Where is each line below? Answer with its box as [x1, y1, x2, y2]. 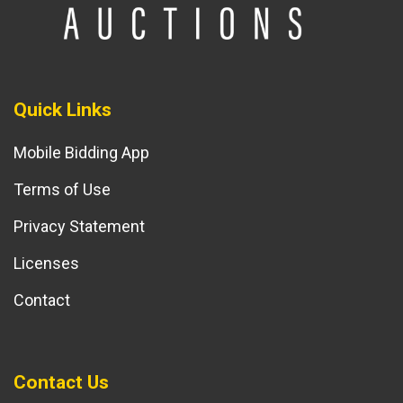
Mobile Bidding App [13, 143, 149, 163]
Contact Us [13, 372, 109, 394]
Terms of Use [13, 180, 111, 200]
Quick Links [13, 99, 112, 121]
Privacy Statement [13, 217, 145, 237]
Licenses [13, 254, 79, 273]
